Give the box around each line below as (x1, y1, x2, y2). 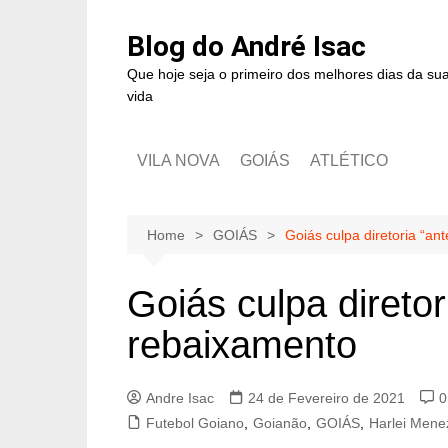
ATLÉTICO (310, 152, 388, 169)
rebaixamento (127, 324, 357, 366)
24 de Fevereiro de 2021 (248, 390, 405, 406)
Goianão (253, 415, 307, 431)
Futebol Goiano (146, 415, 244, 431)
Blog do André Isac (127, 30, 366, 63)
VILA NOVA (137, 152, 220, 169)
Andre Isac (146, 390, 214, 406)
